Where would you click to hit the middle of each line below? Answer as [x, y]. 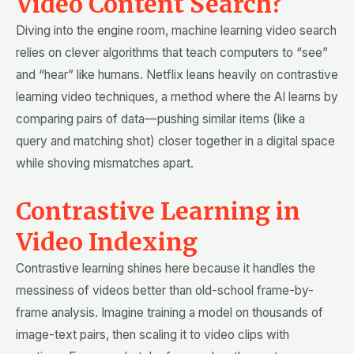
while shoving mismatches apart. [105, 164]
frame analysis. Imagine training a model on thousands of [169, 313]
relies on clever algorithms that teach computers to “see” [172, 53]
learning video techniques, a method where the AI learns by [177, 97]
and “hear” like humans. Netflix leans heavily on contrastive [177, 75]
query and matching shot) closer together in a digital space [175, 141]
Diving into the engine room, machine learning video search [176, 31]
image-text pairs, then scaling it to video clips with [153, 335]
